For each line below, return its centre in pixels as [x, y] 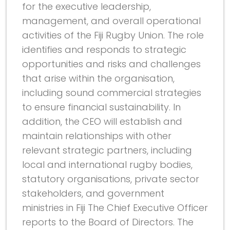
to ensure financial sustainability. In [101, 107]
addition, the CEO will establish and [102, 121]
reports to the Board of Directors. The [108, 222]
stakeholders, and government [93, 193]
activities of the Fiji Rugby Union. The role [113, 35]
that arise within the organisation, [98, 78]
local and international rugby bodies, [107, 165]
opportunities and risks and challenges [111, 64]
